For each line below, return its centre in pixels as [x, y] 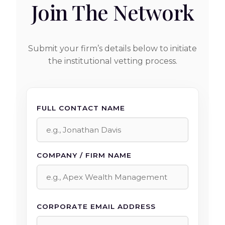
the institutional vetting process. [113, 61]
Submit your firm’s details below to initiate [113, 48]
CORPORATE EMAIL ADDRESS [96, 206]
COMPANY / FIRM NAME [84, 155]
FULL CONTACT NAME [81, 108]
